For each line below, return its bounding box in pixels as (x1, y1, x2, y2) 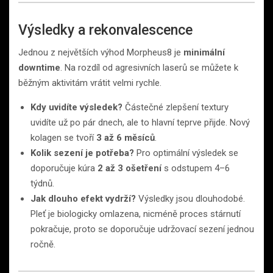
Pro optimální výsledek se (134, 147, 238, 158)
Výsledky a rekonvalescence (18, 21, 193, 38)
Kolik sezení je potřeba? (30, 147, 134, 158)
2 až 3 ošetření (97, 162, 161, 174)
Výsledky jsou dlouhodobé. (136, 193, 245, 204)
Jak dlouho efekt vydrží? (30, 193, 136, 204)
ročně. (30, 238, 55, 250)
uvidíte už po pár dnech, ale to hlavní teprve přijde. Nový (30, 116, 250, 128)
